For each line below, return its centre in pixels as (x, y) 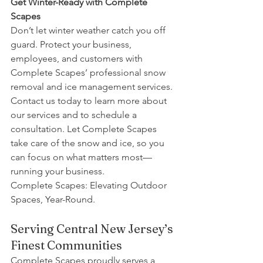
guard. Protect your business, (72, 45)
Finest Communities (66, 245)
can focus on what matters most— (81, 157)
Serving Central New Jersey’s (93, 229)
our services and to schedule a (75, 115)
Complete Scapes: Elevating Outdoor (90, 186)
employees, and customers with (78, 59)
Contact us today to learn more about (90, 101)
